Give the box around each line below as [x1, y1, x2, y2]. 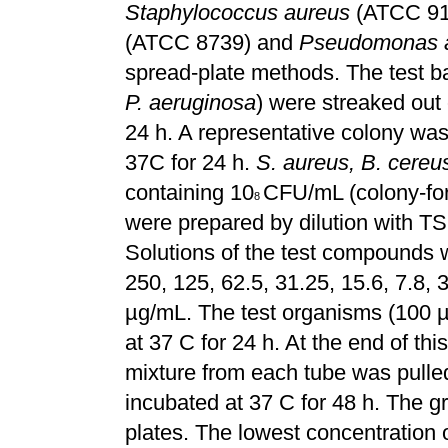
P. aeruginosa [125, 90, 256, 115]
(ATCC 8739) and [125, 30, 299, 55]
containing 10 [125, 180, 254, 205]
